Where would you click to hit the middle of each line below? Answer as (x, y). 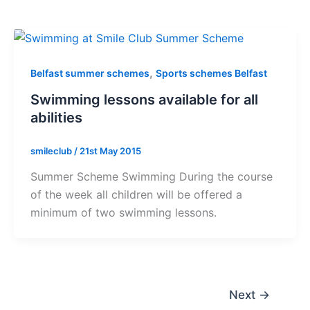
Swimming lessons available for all (144, 99)
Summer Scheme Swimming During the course (151, 177)
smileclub (52, 151)
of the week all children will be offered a (136, 195)
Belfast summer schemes (90, 73)
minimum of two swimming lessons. (123, 213)
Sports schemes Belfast (211, 73)
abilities (56, 117)
